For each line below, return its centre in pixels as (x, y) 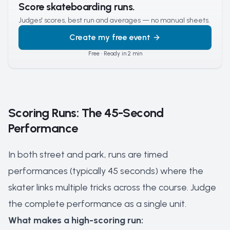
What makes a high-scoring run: (76, 220)
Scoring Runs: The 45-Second (86, 113)
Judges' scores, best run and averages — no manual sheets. (114, 20)
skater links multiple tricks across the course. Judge (112, 187)
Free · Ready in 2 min (115, 54)
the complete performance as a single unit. (97, 204)
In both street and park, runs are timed (88, 155)
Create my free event (110, 37)
